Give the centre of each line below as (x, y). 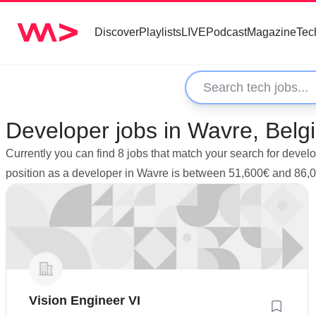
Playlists (160, 32)
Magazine (272, 32)
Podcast (226, 32)
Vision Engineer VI (85, 300)
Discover (117, 32)
